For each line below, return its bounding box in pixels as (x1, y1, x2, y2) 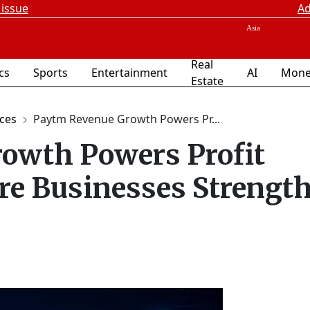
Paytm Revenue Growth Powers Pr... (33, 111, 220, 127)
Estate (191, 73, 224, 89)
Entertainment (91, 65, 167, 80)
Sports (33, 65, 68, 80)
